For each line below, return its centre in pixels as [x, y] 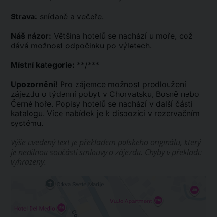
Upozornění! [34, 85]
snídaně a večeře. [70, 17]
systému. [27, 123]
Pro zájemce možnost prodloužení [122, 85]
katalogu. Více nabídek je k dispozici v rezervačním [105, 114]
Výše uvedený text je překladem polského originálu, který [106, 143]
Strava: [24, 17]
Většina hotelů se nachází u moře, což [122, 36]
